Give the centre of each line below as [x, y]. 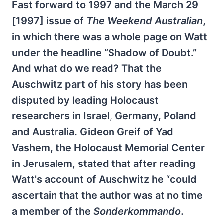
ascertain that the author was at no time [107, 195]
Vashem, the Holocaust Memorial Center [108, 148]
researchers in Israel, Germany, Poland [104, 116]
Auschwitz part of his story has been [100, 84]
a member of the [53, 211]
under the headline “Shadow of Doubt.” [104, 53]
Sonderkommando [137, 211]
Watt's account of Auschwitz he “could [104, 180]
